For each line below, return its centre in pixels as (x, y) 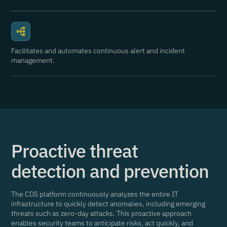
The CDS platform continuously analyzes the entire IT (95, 194)
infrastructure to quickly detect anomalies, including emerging (108, 204)
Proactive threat (75, 151)
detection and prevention (110, 171)
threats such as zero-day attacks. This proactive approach (102, 213)
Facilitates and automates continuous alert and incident (98, 51)
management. (33, 60)
